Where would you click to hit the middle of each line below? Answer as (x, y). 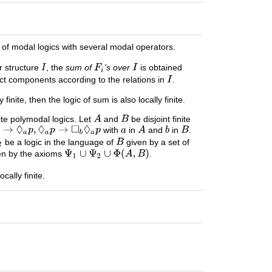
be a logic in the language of (59, 142)
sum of (80, 67)
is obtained (160, 67)
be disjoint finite (160, 119)
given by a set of (156, 142)
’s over (119, 67)
